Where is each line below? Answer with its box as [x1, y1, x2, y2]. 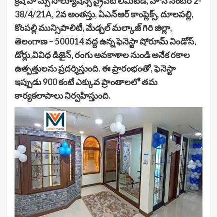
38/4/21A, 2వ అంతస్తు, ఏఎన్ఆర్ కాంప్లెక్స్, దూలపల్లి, [15, 9, 193, 20]
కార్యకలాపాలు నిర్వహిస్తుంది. [15, 90, 110, 101]
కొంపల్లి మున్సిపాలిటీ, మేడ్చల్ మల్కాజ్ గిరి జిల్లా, [15, 22, 172, 33]
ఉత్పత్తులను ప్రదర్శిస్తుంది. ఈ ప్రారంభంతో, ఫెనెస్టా [15, 63, 176, 74]
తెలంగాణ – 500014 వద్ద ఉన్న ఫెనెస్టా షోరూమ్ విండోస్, [15, 36, 196, 47]
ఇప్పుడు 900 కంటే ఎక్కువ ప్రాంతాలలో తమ [15, 77, 157, 88]
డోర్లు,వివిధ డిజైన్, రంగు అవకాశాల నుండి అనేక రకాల [15, 49, 190, 61]
